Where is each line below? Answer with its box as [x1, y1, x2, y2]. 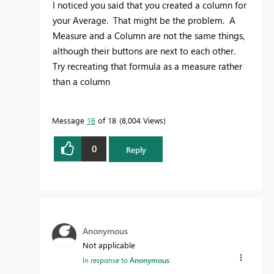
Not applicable [83, 240, 135, 251]
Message [52, 114, 87, 125]
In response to [83, 255, 130, 265]
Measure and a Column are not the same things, [53, 29, 245, 42]
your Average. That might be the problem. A [53, 13, 235, 26]
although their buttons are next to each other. [53, 44, 235, 57]
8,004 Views [122, 114, 163, 125]
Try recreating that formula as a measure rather [53, 59, 242, 72]
